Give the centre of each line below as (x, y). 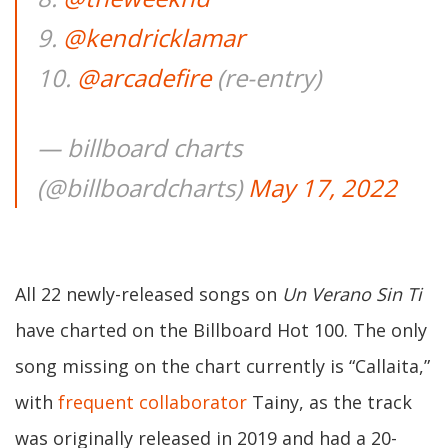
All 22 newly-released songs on (148, 294)
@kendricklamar (154, 37)
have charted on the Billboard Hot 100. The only (221, 330)
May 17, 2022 (322, 187)
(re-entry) (266, 77)
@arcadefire (144, 77)
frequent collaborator (152, 402)
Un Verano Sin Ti (352, 294)
